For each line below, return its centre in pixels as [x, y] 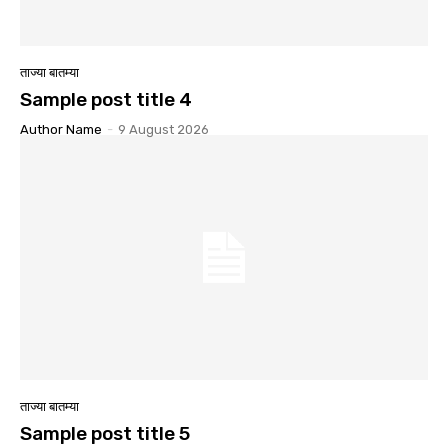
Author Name [61, 129]
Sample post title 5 [105, 433]
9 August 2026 [163, 129]
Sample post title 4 [106, 99]
